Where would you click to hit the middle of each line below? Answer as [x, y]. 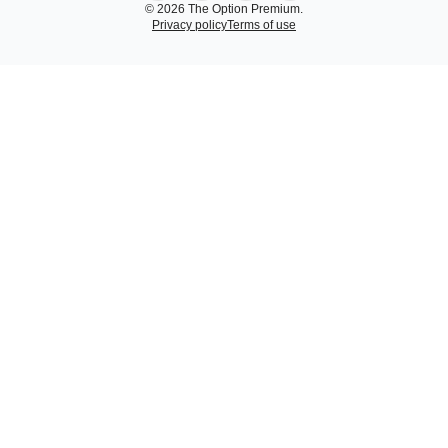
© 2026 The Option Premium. [224, 9]
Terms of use [261, 25]
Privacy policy [189, 25]
